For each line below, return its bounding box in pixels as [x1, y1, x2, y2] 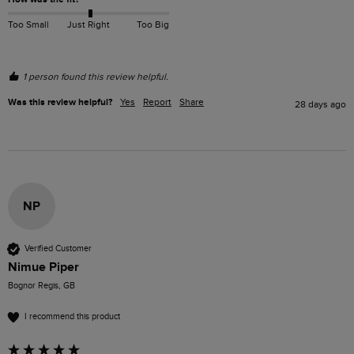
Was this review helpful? [8, 96, 112, 108]
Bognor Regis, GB [8, 280, 75, 291]
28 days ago [295, 98, 346, 110]
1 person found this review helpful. [23, 70, 168, 82]
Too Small [8, 19, 49, 31]
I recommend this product [24, 311, 120, 322]
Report [143, 96, 171, 107]
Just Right [66, 19, 110, 31]
